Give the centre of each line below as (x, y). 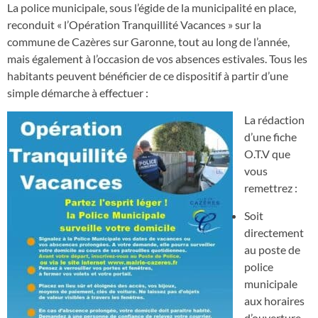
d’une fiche (270, 137)
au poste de (272, 249)
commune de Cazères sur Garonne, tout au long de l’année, (148, 41)
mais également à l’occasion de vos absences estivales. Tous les (157, 58)
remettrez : (271, 188)
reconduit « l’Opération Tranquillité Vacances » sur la (134, 24)
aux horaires (274, 300)
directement (274, 232)
